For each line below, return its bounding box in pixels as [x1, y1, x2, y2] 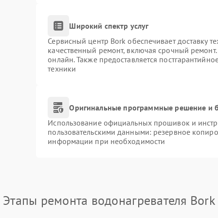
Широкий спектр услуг [69, 20, 149, 31]
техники [48, 64, 76, 73]
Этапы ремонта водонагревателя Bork [3, 192, 215, 208]
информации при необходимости [48, 136, 165, 146]
